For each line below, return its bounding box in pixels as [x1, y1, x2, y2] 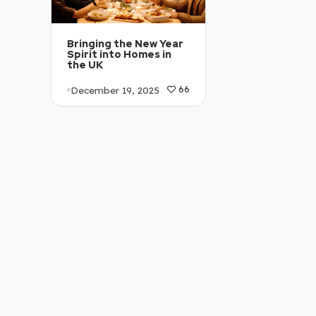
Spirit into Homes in [67, 48, 171, 61]
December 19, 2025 [71, 83, 159, 96]
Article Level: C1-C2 [67, 112, 171, 127]
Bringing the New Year [67, 37, 183, 51]
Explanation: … [67, 133, 143, 148]
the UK [67, 59, 103, 72]
